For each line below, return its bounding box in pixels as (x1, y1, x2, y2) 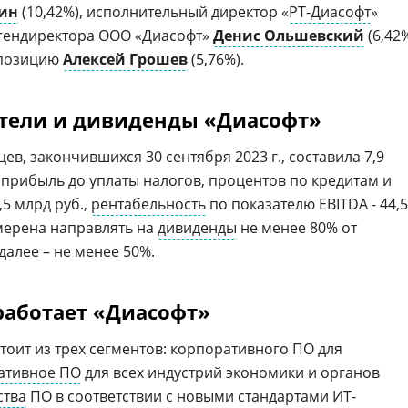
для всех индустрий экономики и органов (81, 362, 380, 382)
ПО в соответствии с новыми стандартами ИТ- (26, 386, 356, 406)
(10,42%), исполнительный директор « (18, 2, 289, 22)
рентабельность (91, 194, 206, 214)
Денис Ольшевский (213, 25, 364, 46)
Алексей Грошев (63, 49, 188, 69)
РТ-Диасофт (289, 2, 371, 22)
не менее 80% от (237, 218, 357, 238)
